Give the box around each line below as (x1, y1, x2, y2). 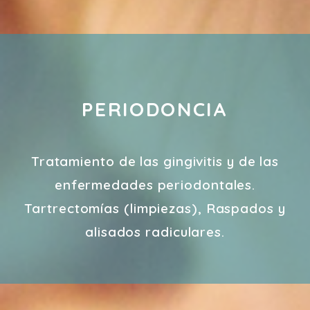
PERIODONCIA (82, 96, 228, 121)
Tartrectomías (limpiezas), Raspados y (24, 199, 286, 217)
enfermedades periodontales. (54, 176, 256, 193)
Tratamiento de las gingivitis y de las (30, 152, 280, 170)
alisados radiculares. (85, 223, 225, 240)
